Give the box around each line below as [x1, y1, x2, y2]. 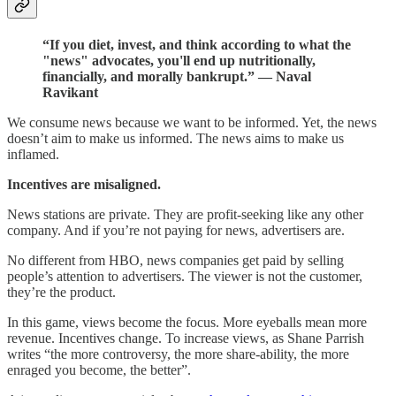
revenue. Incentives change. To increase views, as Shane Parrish [7, 331, 364, 346]
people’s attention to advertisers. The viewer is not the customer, [7, 269, 362, 285]
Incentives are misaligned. [7, 177, 161, 193]
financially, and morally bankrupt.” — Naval [42, 69, 311, 85]
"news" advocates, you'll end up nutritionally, [42, 53, 316, 69]
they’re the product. [7, 285, 116, 301]
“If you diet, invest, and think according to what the [42, 37, 351, 53]
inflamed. [7, 147, 59, 163]
